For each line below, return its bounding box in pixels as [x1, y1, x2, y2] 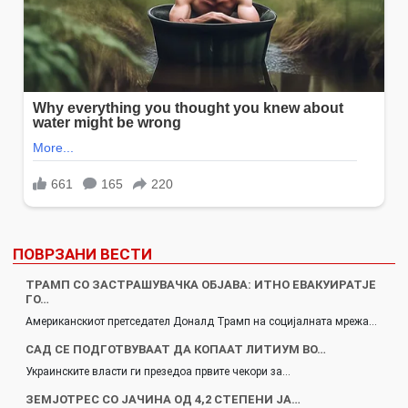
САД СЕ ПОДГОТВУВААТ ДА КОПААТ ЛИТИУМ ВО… [25, 342, 326, 357]
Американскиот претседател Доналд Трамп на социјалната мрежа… [25, 315, 377, 329]
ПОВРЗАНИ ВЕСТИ [13, 245, 152, 264]
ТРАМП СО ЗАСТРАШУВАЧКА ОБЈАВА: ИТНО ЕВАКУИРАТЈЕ [25, 278, 376, 292]
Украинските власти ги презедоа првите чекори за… [25, 365, 291, 379]
